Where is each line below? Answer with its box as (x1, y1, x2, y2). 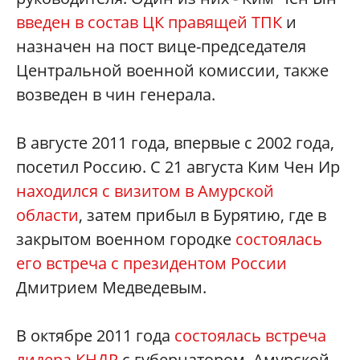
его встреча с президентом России (16, 252, 287, 275)
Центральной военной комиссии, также (16, 59, 329, 82)
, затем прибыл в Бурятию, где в (79, 204, 326, 227)
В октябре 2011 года (16, 325, 174, 347)
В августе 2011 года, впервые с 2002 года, (16, 132, 334, 154)
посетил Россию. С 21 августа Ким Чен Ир (16, 156, 340, 178)
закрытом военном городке (16, 228, 235, 251)
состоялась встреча (174, 325, 326, 347)
